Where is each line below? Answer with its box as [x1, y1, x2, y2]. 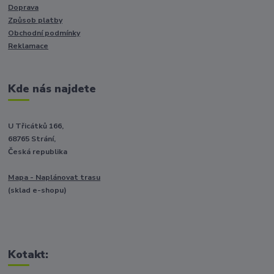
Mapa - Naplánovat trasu [8, 172, 101, 182]
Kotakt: [8, 246, 49, 262]
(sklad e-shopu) [8, 185, 67, 195]
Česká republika [8, 146, 68, 157]
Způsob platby [8, 15, 63, 26]
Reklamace [8, 41, 49, 51]
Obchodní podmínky [8, 28, 81, 39]
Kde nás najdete [8, 81, 97, 97]
